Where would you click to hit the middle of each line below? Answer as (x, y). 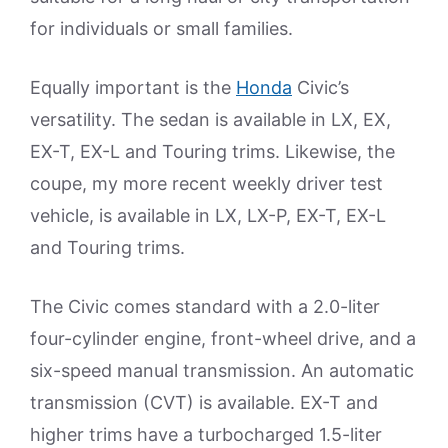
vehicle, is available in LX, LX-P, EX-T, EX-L (208, 215)
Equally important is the (133, 87)
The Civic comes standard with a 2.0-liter (205, 306)
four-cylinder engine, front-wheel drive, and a (223, 338)
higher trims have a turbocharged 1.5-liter (206, 434)
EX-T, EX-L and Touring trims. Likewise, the (212, 151)
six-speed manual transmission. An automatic (222, 370)
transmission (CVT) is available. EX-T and (204, 402)
